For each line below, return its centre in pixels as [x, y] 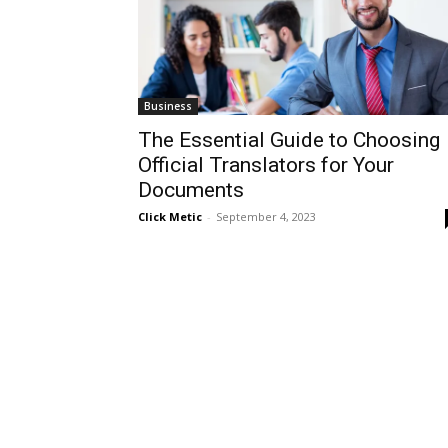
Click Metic [170, 216]
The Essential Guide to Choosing [289, 140]
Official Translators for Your [266, 165]
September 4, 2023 [266, 216]
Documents [191, 190]
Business [168, 106]
